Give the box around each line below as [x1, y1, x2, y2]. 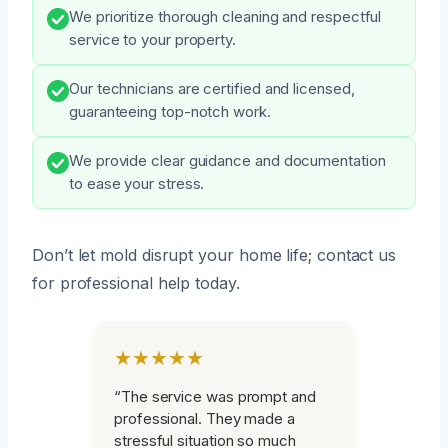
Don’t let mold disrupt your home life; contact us [32, 244, 397, 265]
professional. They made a [114, 408, 295, 428]
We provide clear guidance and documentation [69, 151, 386, 170]
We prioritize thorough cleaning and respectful [69, 7, 382, 26]
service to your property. [69, 30, 236, 49]
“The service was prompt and [114, 386, 316, 406]
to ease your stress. [69, 174, 205, 193]
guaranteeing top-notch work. [69, 102, 271, 121]
